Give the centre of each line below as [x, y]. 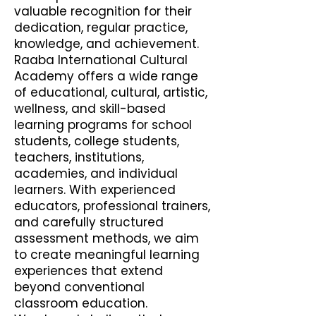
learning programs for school [103, 125]
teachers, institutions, [79, 157]
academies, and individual [96, 174]
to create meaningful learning [107, 255]
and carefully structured [89, 222]
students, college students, [97, 141]
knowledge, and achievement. [107, 44]
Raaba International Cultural [101, 60]
